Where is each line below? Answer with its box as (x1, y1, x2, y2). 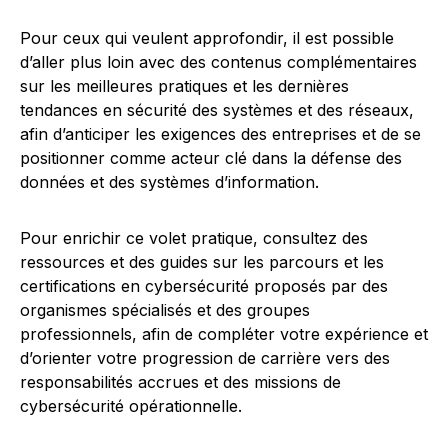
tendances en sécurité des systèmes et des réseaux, (20, 100, 414, 120)
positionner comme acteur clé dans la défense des (20, 148, 402, 168)
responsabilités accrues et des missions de (20, 372, 341, 392)
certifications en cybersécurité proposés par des (20, 276, 388, 296)
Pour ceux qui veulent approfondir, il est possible (20, 28, 394, 48)
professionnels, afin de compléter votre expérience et (20, 324, 428, 344)
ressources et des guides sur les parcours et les (20, 252, 384, 272)
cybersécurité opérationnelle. (20, 396, 242, 416)
